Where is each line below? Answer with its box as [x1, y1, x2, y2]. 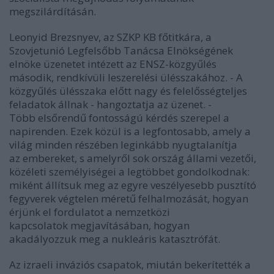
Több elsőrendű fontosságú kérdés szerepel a [9, 111, 229, 125]
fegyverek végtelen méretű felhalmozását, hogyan [9, 191, 248, 206]
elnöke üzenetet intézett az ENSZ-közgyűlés [9, 57, 217, 72]
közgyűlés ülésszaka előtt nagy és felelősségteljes [9, 84, 247, 98]
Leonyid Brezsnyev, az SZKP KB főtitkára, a [9, 30, 212, 45]
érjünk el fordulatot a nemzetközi [9, 205, 170, 220]
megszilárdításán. [9, 4, 96, 19]
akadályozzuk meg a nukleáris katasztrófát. [9, 232, 220, 246]
